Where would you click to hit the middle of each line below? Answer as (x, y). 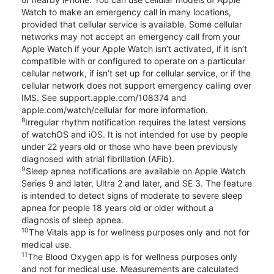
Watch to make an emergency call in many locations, (126, 12)
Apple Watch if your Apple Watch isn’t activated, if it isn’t (134, 49)
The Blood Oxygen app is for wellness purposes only (132, 257)
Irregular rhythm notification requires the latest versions (135, 122)
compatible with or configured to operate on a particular (133, 61)
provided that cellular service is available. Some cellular (132, 24)
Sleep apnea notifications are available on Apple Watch (135, 171)
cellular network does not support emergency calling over (136, 86)
